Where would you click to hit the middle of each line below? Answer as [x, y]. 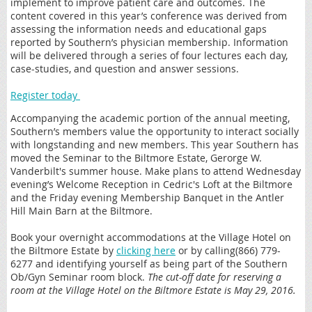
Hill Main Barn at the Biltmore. [83, 210]
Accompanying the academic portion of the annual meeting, [150, 118]
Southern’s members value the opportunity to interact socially [155, 131]
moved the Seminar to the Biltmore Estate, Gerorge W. [136, 157]
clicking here [146, 250]
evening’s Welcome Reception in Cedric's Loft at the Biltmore [151, 184]
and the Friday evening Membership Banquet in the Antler [147, 197]
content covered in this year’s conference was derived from [149, 15]
